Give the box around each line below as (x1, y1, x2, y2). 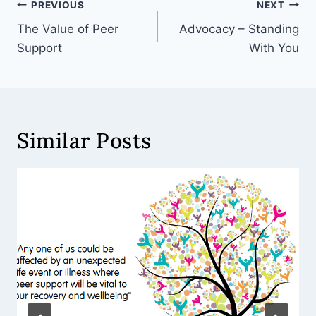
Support (17, 41, 62, 56)
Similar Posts (17, 127, 152, 154)
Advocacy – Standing (179, 22, 299, 37)
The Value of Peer (17, 22, 119, 37)
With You (249, 41, 299, 56)
